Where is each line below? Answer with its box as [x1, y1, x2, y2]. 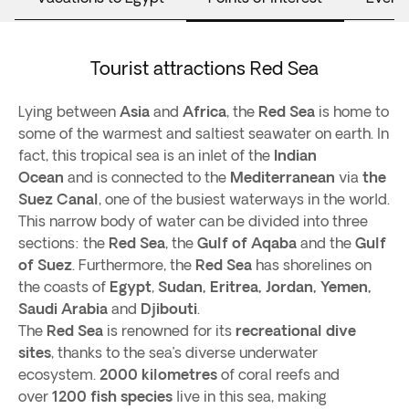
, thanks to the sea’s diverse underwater [51, 344, 318, 361]
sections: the [18, 235, 105, 251]
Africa [179, 103, 226, 120]
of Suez [18, 257, 72, 273]
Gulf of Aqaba [197, 235, 297, 251]
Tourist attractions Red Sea [90, 58, 319, 79]
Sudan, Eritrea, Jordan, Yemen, [158, 278, 372, 295]
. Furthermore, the [72, 257, 195, 273]
